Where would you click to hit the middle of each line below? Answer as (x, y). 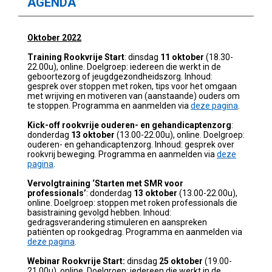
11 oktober (182, 57)
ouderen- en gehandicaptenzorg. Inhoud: (106, 144)
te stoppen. (50, 105)
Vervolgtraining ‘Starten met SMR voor (105, 183)
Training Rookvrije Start (76, 57)
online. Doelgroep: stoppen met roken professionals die (132, 202)
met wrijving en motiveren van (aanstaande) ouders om (134, 96)
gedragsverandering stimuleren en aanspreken (117, 222)
